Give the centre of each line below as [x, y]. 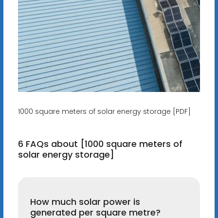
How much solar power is [85, 202]
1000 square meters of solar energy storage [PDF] [104, 112]
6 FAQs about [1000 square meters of [100, 144]
